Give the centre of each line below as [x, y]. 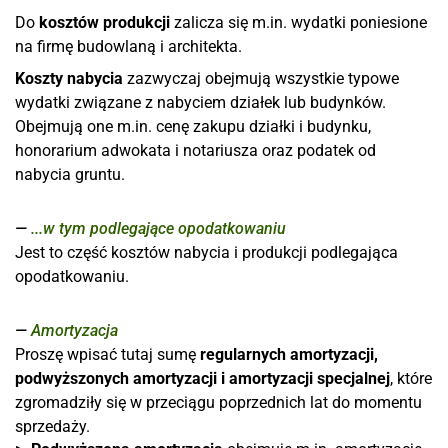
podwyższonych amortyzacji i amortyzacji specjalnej [202, 378]
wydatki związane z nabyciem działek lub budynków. [200, 102]
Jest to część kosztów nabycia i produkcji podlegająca [206, 252]
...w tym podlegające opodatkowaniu [158, 228]
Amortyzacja [74, 330]
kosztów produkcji [102, 22]
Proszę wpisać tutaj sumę [107, 354]
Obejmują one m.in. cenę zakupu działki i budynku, [193, 126]
